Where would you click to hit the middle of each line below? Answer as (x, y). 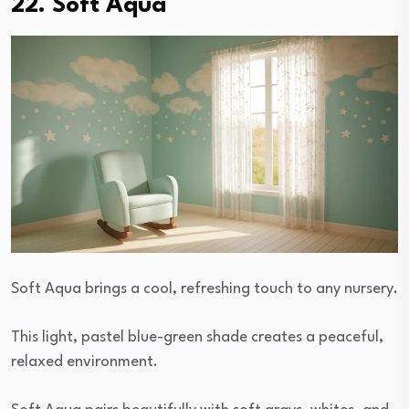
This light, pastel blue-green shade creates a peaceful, (197, 337)
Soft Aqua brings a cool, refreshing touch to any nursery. (204, 288)
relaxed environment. (84, 362)
